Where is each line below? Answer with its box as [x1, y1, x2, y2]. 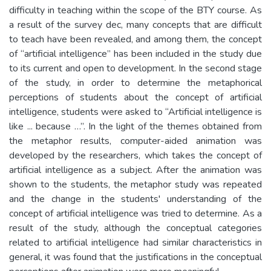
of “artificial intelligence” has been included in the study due [9, 47, 262, 60]
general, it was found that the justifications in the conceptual [9, 250, 262, 264]
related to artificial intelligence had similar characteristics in [9, 236, 262, 249]
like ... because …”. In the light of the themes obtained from [9, 120, 262, 133]
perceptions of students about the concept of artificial [9, 91, 262, 104]
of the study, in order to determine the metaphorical [9, 76, 262, 90]
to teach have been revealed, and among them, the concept [9, 33, 262, 46]
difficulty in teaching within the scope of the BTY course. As [9, 4, 262, 17]
